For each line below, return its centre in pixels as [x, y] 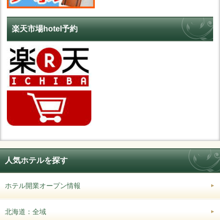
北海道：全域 [26, 211]
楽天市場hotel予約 [45, 28]
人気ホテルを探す [36, 160]
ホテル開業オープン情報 [43, 185]
